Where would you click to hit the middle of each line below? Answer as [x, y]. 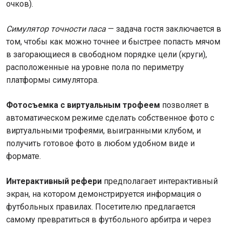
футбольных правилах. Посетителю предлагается [101, 207]
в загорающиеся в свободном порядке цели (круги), [107, 54]
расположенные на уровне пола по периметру [95, 67]
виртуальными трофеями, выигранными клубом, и [104, 131]
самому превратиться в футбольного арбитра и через [109, 220]
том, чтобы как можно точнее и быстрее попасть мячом [113, 42]
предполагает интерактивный [160, 181]
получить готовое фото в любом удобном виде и [100, 143]
